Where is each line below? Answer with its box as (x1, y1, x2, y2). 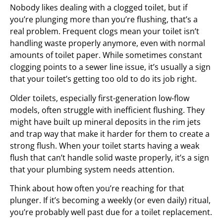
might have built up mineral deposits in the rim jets (10, 116, 201, 127)
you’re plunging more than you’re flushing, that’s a (10, 14, 198, 25)
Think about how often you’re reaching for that (10, 182, 184, 194)
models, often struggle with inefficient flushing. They (10, 104, 205, 115)
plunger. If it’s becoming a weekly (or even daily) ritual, (10, 194, 211, 206)
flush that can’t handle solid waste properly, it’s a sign (10, 152, 209, 163)
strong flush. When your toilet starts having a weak (10, 140, 199, 151)
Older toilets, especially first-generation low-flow (10, 92, 189, 104)
